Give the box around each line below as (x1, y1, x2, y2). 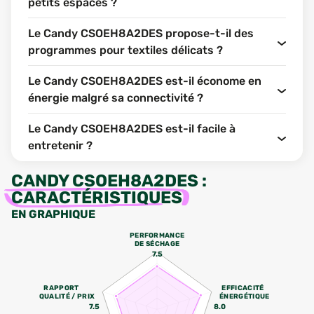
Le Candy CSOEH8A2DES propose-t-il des (28, 27, 254, 40)
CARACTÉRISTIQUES (11, 188, 182, 207)
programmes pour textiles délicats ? (28, 43, 223, 57)
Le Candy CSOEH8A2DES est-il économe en (28, 74, 261, 88)
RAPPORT (43, 283, 79, 292)
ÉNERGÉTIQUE (219, 292, 270, 301)
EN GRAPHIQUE (11, 207, 95, 221)
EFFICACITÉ (221, 283, 264, 292)
